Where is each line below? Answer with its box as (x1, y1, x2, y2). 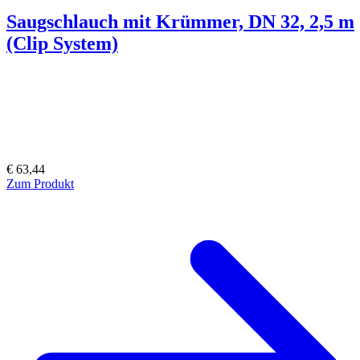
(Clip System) (6, 32, 118, 54)
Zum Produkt (6, 176, 74, 190)
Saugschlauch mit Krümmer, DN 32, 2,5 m (6, 10, 354, 32)
